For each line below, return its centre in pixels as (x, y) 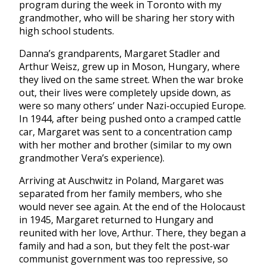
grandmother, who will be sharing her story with (127, 18)
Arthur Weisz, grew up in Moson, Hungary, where (129, 67)
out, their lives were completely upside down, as (125, 93)
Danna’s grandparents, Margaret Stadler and (119, 54)
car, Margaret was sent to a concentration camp (126, 132)
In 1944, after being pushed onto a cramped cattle (130, 119)
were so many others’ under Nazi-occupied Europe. (132, 106)
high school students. (66, 31)
